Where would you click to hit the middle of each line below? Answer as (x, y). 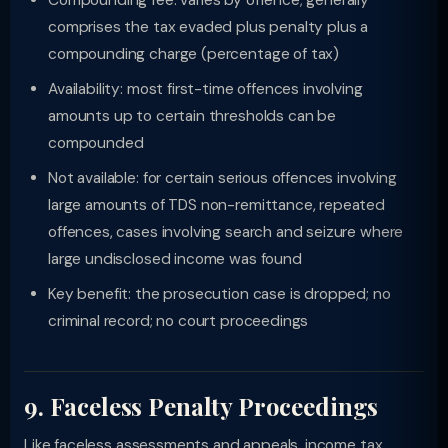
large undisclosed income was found (175, 259)
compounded (96, 143)
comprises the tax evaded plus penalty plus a (208, 27)
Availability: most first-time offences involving (205, 89)
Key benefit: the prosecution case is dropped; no (219, 294)
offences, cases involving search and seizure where (226, 232)
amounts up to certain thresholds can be (192, 116)
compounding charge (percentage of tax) (194, 54)
